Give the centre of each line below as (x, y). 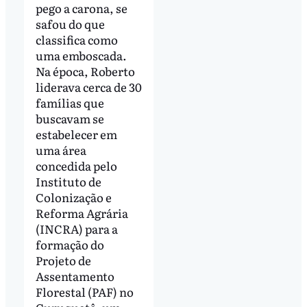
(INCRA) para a (76, 228)
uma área (61, 149)
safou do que (70, 23)
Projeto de (63, 260)
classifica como (76, 39)
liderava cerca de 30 (88, 86)
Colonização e (73, 197)
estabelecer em (76, 134)
